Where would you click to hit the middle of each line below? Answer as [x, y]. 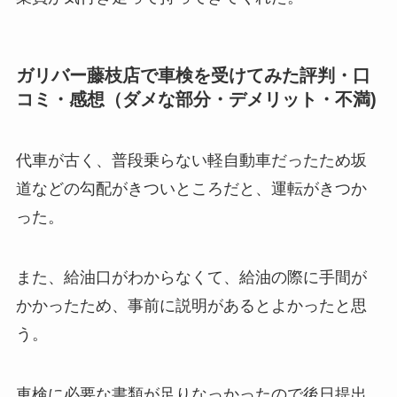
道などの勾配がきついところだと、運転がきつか [191, 189]
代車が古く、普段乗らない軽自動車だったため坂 [191, 161]
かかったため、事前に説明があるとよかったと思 [191, 306]
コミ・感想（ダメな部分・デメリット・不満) [196, 100]
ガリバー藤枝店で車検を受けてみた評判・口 [193, 76]
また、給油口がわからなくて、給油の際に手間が [191, 278]
